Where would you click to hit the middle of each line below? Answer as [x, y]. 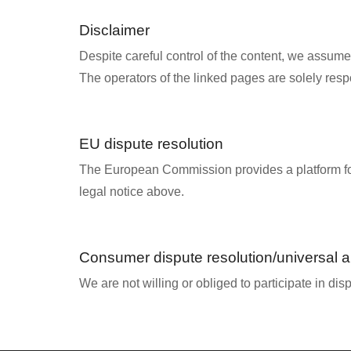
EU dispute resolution [151, 144]
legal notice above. [131, 192]
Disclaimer [114, 31]
